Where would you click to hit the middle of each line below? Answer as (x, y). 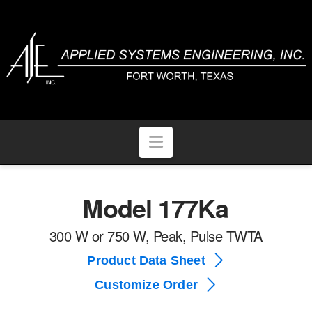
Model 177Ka (156, 207)
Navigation (200, 141)
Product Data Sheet (146, 260)
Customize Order (146, 284)
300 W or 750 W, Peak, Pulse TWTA (156, 236)
